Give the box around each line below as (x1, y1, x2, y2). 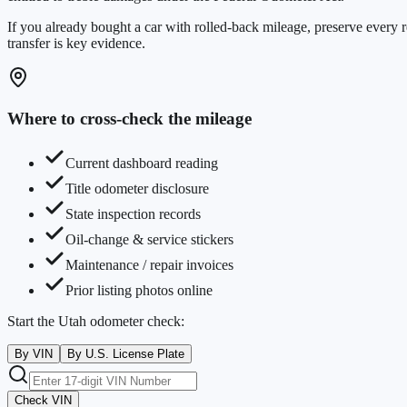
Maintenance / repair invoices (65, 256, 233, 273)
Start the (7, 313, 58, 329)
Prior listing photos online (65, 282, 213, 298)
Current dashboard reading (65, 154, 218, 171)
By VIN (15, 346, 53, 361)
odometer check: (86, 313, 184, 329)
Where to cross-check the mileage (7, 109, 252, 129)
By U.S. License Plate (67, 346, 184, 361)
